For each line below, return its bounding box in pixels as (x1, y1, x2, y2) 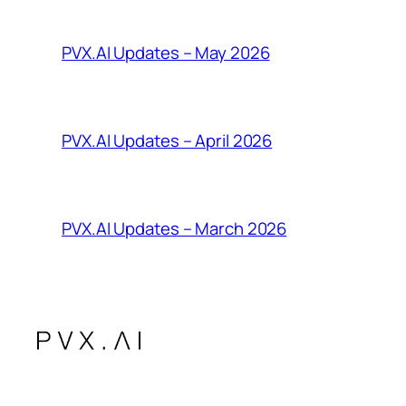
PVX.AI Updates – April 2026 (62, 129, 273, 153)
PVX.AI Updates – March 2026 (62, 217, 287, 241)
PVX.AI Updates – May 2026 (62, 41, 270, 65)
